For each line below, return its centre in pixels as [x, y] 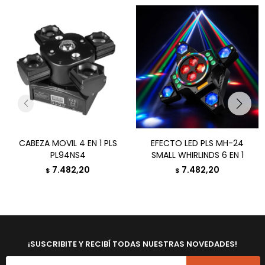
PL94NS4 [68, 155]
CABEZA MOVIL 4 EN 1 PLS [68, 143]
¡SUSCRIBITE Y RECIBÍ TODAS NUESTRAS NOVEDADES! [132, 244]
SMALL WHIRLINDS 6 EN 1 [197, 155]
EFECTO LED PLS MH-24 [197, 143]
